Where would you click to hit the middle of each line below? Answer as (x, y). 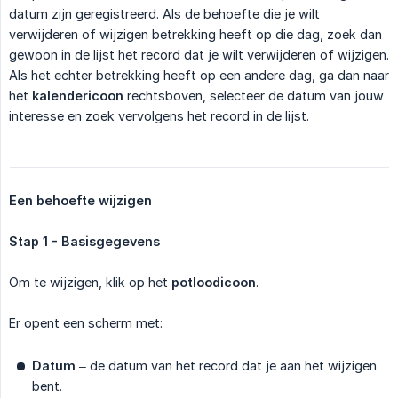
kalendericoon (78, 95)
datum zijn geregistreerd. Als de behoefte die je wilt (164, 13)
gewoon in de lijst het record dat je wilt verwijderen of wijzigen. (199, 54)
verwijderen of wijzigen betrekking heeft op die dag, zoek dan (195, 34)
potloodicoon (214, 282)
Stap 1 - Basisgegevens (84, 241)
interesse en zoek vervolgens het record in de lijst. (159, 115)
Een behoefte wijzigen (80, 200)
